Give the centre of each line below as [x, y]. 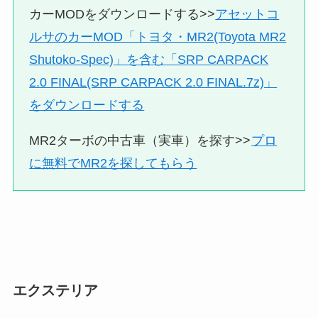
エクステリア [55, 290]
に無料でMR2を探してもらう [113, 163]
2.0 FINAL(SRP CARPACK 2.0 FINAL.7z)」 [153, 82]
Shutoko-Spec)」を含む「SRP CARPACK [149, 59]
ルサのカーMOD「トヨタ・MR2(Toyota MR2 [158, 37]
